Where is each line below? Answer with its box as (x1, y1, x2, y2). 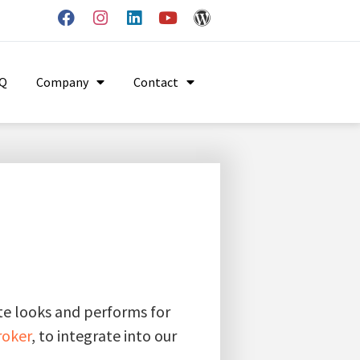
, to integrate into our (31, 325, 177, 346)
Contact (133, 74, 179, 91)
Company (36, 74, 89, 91)
